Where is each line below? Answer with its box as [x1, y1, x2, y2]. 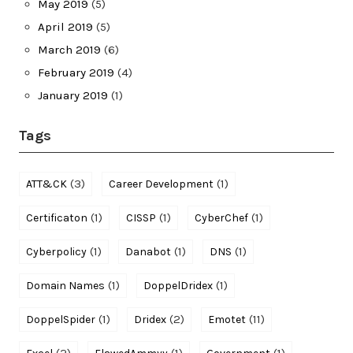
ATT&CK [26, 176, 67, 191]
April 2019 [38, 19, 93, 34]
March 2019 [38, 42, 101, 57]
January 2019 [38, 87, 108, 102]
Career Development [109, 176, 214, 191]
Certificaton [26, 210, 87, 225]
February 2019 [38, 65, 114, 80]
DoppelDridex [143, 278, 213, 292]
